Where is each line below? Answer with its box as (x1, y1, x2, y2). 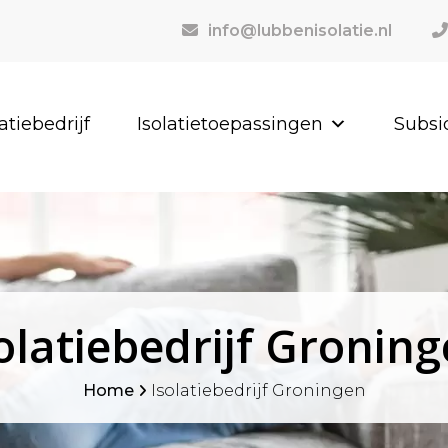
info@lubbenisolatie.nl (208, 21, 392, 40)
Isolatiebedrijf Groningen (150, 381, 366, 400)
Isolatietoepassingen (137, 113, 324, 135)
